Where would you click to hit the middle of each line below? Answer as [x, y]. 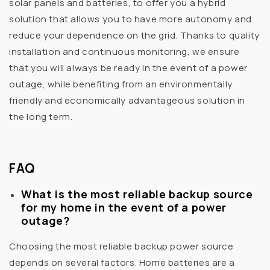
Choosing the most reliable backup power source [121, 246]
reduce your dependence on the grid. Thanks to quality [134, 35]
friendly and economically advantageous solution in [127, 100]
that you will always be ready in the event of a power [128, 67]
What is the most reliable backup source [137, 194]
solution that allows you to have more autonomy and [131, 19]
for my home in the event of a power [124, 208]
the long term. [41, 116]
